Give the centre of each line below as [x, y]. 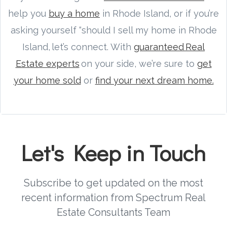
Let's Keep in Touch [113, 152]
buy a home [74, 13]
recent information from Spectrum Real [113, 197]
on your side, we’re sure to [138, 63]
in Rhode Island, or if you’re [159, 13]
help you [28, 13]
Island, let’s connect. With [78, 47]
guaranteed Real [169, 47]
